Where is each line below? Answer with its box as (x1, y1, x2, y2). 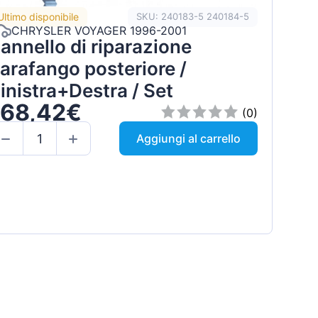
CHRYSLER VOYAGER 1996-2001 (11, 23, 187, 38)
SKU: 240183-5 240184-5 (136, 11, 249, 23)
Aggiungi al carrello (136, 131, 241, 146)
